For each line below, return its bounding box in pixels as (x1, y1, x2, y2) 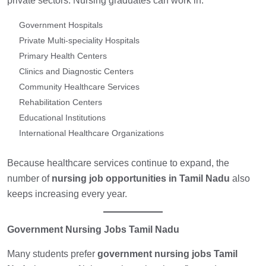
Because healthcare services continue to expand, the (7, 158, 229, 169)
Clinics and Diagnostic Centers (19, 66, 134, 77)
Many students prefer (7, 249, 97, 259)
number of (7, 173, 52, 184)
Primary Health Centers (19, 51, 107, 61)
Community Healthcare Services (19, 82, 140, 92)
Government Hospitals (19, 20, 103, 30)
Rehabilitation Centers (19, 97, 102, 107)
